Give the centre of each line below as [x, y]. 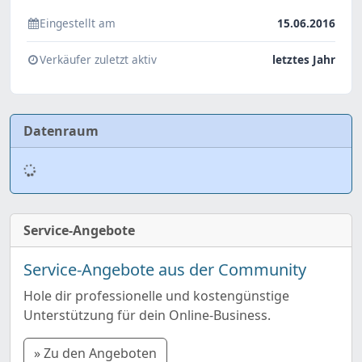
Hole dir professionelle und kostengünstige [156, 296]
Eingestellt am [78, 23]
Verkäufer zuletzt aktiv [98, 60]
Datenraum [61, 131]
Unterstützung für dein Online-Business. [147, 316]
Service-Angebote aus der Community [165, 270]
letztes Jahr [304, 60]
